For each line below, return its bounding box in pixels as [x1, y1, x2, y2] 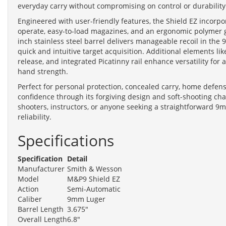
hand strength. [18, 66, 68, 76]
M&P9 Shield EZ [67, 174, 120, 184]
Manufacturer [18, 163, 65, 174]
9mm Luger [67, 194, 105, 204]
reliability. [18, 111, 51, 122]
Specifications [18, 130, 114, 151]
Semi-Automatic [67, 184, 121, 194]
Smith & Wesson [67, 163, 122, 174]
